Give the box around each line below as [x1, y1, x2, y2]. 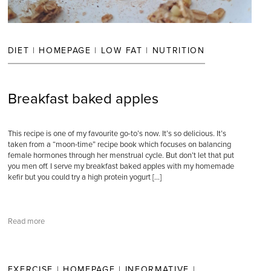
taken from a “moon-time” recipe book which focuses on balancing [7, 140, 231, 149]
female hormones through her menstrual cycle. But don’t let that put [7, 151, 234, 160]
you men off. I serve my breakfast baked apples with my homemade [7, 162, 234, 171]
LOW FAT [100, 45, 143, 56]
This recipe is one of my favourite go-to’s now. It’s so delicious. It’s [7, 129, 226, 139]
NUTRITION [152, 45, 205, 56]
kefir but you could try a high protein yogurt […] [7, 172, 162, 182]
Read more [7, 217, 45, 226]
